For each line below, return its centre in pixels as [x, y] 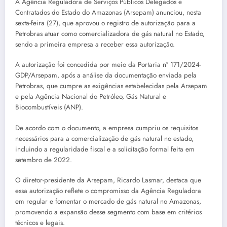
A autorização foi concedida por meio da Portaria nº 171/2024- [108, 65]
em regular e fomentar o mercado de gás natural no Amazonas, [108, 201]
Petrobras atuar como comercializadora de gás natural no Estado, [110, 34]
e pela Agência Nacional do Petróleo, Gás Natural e [91, 97]
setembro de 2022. [44, 160]
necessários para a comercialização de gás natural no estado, [104, 138]
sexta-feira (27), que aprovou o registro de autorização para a [105, 23]
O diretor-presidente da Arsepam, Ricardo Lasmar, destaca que [108, 180]
